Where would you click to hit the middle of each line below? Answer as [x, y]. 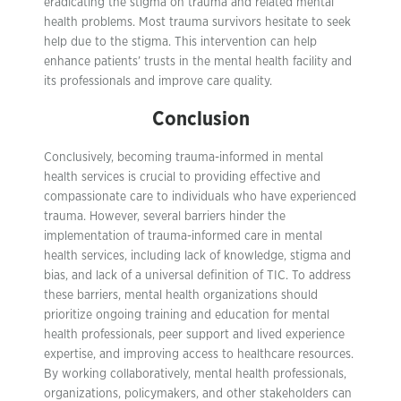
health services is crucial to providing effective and [182, 177]
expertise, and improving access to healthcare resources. [199, 354]
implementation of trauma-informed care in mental [183, 236]
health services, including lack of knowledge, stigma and [197, 256]
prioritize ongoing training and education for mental [187, 315]
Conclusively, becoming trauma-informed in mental [183, 158]
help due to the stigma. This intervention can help [180, 42]
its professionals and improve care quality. [158, 81]
